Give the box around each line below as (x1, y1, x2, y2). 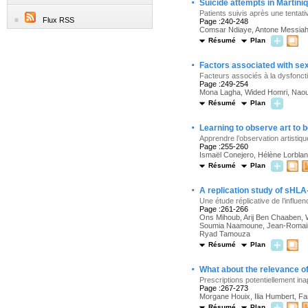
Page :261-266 (199, 205, 248, 213)
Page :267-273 (199, 284, 248, 292)
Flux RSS (43, 16, 74, 24)
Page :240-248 (199, 17, 248, 25)
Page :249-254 (199, 80, 248, 88)
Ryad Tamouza (199, 230, 250, 238)
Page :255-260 (199, 142, 248, 151)
